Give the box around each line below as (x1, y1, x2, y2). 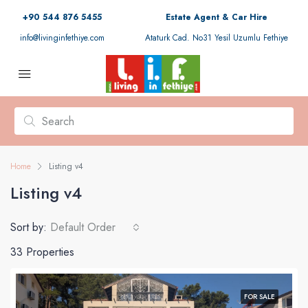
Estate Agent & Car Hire (165, 11, 267, 23)
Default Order (50, 219, 115, 235)
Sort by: (10, 219, 47, 235)
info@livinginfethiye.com (20, 32, 105, 44)
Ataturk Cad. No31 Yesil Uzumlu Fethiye (144, 32, 288, 44)
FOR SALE (244, 291, 275, 302)
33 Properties (10, 244, 74, 260)
